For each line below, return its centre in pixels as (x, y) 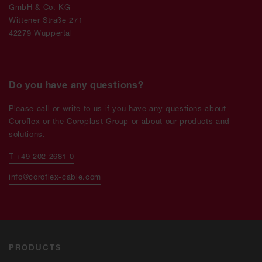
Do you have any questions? (76, 85)
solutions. (27, 134)
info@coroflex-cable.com (55, 176)
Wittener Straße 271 (46, 20)
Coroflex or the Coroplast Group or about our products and (120, 121)
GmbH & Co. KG (40, 7)
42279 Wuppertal (41, 32)
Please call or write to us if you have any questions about (118, 108)
